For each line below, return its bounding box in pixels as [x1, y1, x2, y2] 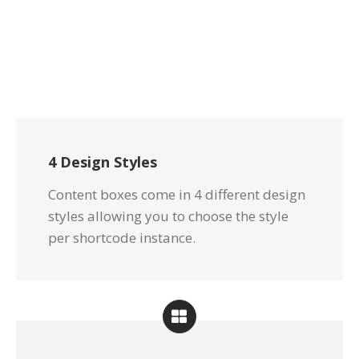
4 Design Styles [48, 152, 157, 172]
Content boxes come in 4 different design [48, 185, 305, 204]
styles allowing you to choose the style [48, 207, 288, 226]
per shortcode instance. [48, 228, 196, 248]
